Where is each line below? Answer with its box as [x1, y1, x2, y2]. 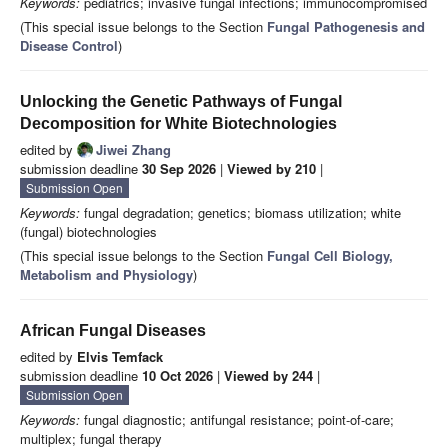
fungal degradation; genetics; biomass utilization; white [80, 203, 401, 223]
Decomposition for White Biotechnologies [20, 115, 337, 133]
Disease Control [20, 36, 118, 56]
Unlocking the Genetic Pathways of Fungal [20, 93, 342, 111]
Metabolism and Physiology [20, 265, 193, 285]
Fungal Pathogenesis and [267, 17, 425, 37]
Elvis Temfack [77, 347, 163, 367]
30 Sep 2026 [142, 159, 216, 179]
